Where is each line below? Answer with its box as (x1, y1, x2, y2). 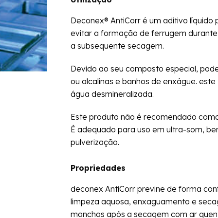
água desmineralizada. (70, 89, 154, 99)
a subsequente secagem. (70, 40, 164, 51)
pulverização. (70, 137, 119, 147)
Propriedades (70, 163, 126, 173)
